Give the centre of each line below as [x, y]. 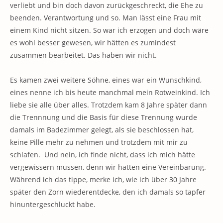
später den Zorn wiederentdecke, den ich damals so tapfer [108, 192]
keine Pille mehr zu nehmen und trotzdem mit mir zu [99, 142]
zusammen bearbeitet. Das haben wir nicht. [83, 55]
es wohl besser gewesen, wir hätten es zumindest [93, 43]
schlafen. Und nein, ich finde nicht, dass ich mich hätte [103, 155]
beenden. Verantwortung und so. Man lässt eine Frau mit [106, 18]
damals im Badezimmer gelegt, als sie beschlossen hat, [102, 130]
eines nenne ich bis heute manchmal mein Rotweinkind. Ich [110, 92]
